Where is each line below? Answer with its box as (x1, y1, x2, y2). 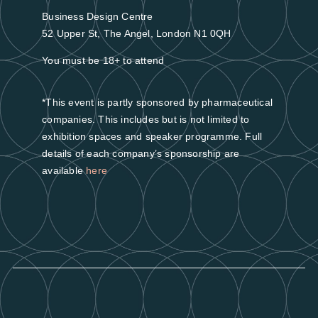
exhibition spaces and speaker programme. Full (42, 130, 263, 142)
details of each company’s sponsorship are (42, 147, 240, 159)
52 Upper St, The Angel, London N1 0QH (42, 28, 231, 40)
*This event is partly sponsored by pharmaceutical (42, 96, 273, 108)
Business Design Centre (42, 11, 153, 23)
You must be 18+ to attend (42, 55, 165, 67)
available (42, 164, 87, 176)
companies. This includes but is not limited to (42, 113, 250, 125)
